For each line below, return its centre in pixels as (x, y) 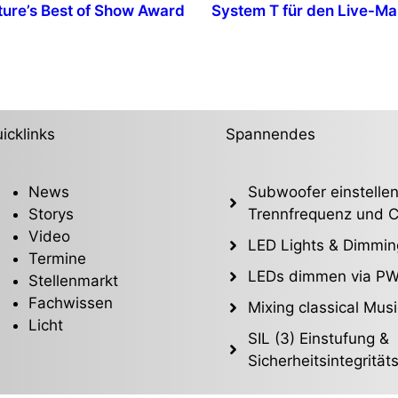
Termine (58, 258)
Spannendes (270, 134)
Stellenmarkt (74, 280)
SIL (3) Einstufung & (319, 338)
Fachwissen (71, 302)
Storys (52, 214)
